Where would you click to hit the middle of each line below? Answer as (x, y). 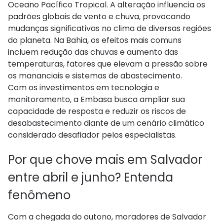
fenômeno (39, 195)
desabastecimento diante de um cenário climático (106, 123)
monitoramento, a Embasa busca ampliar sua (96, 100)
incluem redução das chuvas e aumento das (93, 52)
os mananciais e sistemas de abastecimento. (95, 76)
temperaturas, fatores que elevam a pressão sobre (108, 64)
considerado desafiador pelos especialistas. (92, 135)
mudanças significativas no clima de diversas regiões (110, 29)
